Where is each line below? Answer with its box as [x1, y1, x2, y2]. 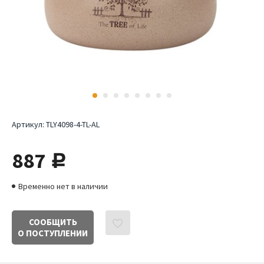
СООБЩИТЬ [28, 216, 77, 227]
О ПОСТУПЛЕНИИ [18, 227, 88, 239]
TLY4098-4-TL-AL [46, 119, 100, 130]
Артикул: [12, 119, 46, 130]
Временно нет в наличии [18, 181, 108, 192]
